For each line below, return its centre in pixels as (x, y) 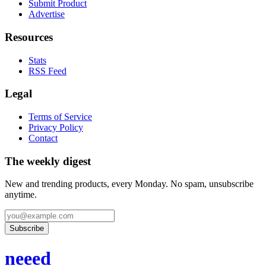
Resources (29, 37)
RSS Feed (47, 71)
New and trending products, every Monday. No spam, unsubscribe (129, 184)
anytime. (21, 195)
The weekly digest (48, 161)
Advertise (47, 14)
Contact (43, 138)
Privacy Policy (56, 127)
